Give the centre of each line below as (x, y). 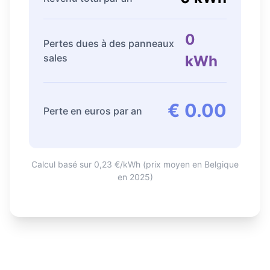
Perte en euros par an (93, 111)
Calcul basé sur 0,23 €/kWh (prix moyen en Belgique (135, 164)
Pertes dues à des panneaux (109, 43)
